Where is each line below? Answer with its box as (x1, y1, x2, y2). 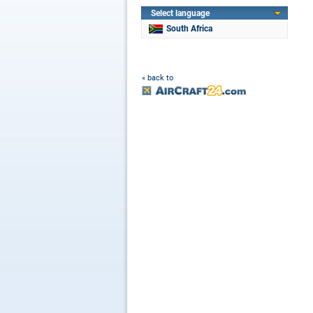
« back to (142, 73, 173, 82)
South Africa (166, 24, 212, 34)
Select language (151, 8, 210, 18)
